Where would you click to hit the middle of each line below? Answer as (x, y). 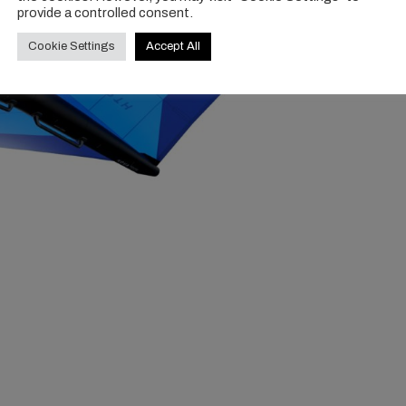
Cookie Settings (72, 46)
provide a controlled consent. (105, 12)
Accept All (173, 46)
